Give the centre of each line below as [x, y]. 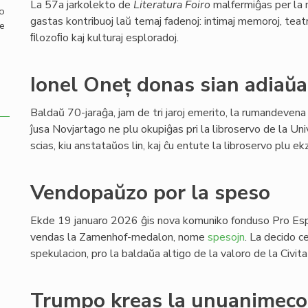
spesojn [226, 237]
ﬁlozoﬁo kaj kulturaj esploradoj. [106, 38]
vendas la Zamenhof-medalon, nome [119, 237]
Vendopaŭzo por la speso [150, 193]
